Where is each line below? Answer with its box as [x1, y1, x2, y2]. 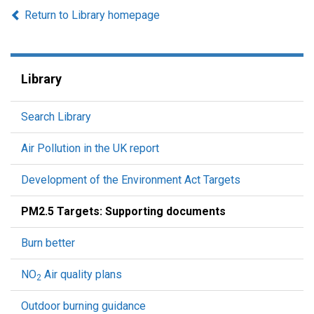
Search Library [21, 110, 91, 123]
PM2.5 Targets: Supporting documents [21, 205, 226, 218]
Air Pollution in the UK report [21, 142, 159, 155]
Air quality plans [41, 268, 122, 281]
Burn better [21, 236, 75, 250]
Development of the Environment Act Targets [21, 173, 240, 186]
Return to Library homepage [22, 8, 160, 22]
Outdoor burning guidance [21, 299, 146, 313]
